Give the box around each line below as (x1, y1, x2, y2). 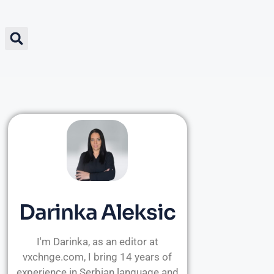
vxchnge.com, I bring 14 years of (23, 251, 172, 264)
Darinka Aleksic (19, 199, 176, 226)
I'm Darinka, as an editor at (36, 235, 158, 248)
